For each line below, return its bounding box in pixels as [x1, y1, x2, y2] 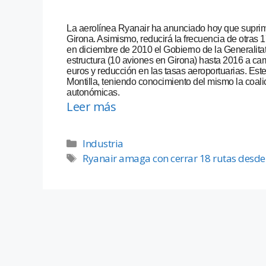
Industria [83, 137, 123, 151]
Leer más [66, 99, 116, 115]
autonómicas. [66, 87, 119, 98]
